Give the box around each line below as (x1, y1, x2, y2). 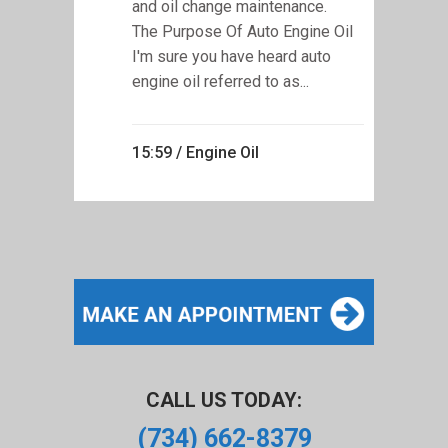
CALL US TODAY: (146, 387, 302, 412)
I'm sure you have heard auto (132, 46, 331, 66)
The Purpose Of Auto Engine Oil (132, 21, 353, 41)
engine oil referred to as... (132, 71, 309, 91)
